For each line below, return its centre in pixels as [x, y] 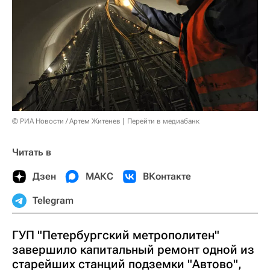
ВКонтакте [167, 176]
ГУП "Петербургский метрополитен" [116, 235]
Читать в [32, 152]
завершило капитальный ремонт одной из [133, 249]
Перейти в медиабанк [163, 121]
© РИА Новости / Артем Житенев [66, 121]
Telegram [53, 200]
